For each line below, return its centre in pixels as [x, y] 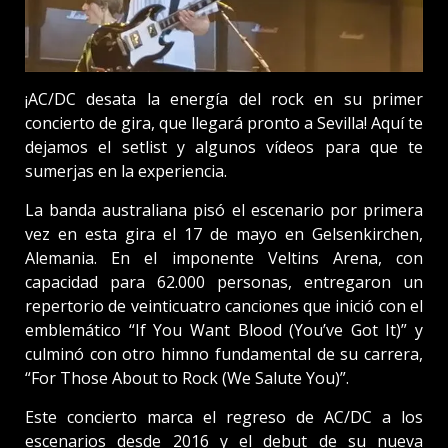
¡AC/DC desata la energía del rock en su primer [224, 98]
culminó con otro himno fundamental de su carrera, [224, 353]
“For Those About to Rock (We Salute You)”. [187, 377]
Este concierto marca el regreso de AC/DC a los [224, 416]
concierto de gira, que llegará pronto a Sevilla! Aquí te [224, 122]
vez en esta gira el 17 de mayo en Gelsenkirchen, [224, 233]
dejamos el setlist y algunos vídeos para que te [224, 146]
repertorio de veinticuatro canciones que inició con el [224, 305]
